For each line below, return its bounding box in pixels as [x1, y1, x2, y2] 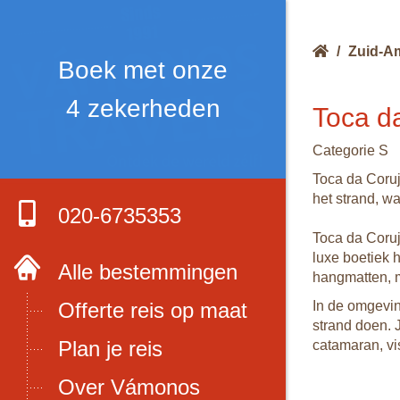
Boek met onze [58, 56, 228, 84]
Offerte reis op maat [58, 298, 247, 322]
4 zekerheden [65, 95, 221, 122]
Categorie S [312, 143, 388, 158]
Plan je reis [58, 337, 162, 361]
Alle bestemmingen [58, 260, 237, 284]
